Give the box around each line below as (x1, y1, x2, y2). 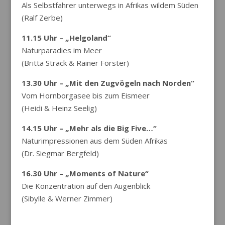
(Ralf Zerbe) (21, 13, 63, 23)
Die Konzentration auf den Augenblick (21, 181, 150, 191)
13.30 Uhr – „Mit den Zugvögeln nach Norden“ (21, 78, 194, 88)
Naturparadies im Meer (21, 45, 102, 55)
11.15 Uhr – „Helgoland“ (21, 33, 111, 43)
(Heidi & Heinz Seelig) (21, 103, 97, 113)
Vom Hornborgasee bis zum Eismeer (21, 90, 150, 100)
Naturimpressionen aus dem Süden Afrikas (21, 136, 168, 146)
